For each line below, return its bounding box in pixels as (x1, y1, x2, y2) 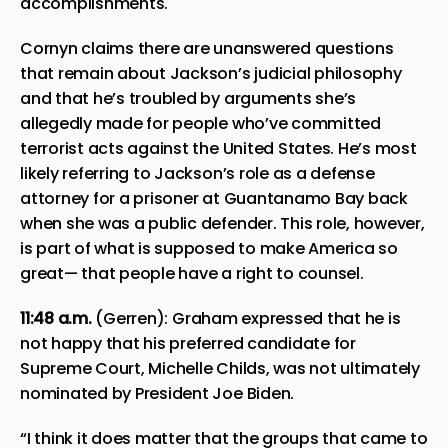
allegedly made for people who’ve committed (20, 111, 381, 135)
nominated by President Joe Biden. (20, 381, 295, 405)
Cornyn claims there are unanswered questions (20, 36, 394, 60)
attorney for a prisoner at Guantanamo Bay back (20, 186, 408, 210)
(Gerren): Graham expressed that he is (95, 306, 401, 330)
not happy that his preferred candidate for (20, 331, 356, 355)
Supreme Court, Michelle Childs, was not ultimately (20, 356, 421, 380)
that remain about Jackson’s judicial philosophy (20, 61, 402, 85)
